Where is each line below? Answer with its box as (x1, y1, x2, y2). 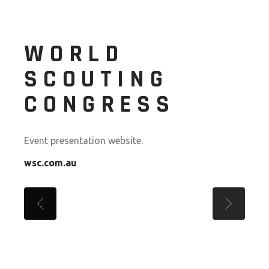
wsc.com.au (24, 157, 77, 168)
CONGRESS (24, 89, 175, 120)
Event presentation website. (24, 134, 144, 146)
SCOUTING (24, 64, 169, 95)
